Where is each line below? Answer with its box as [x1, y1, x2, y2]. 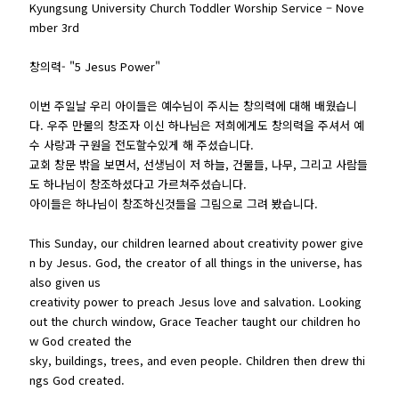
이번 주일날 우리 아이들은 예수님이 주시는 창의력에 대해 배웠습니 [29, 96, 358, 114]
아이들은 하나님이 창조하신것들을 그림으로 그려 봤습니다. [29, 194, 319, 212]
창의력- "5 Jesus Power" [29, 57, 161, 75]
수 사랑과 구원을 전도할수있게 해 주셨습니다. [29, 135, 255, 153]
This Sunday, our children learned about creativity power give [29, 233, 364, 251]
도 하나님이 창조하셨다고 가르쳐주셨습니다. [29, 175, 248, 192]
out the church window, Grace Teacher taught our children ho [29, 312, 362, 330]
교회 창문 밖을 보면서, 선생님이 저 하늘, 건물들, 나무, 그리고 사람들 [29, 155, 369, 173]
